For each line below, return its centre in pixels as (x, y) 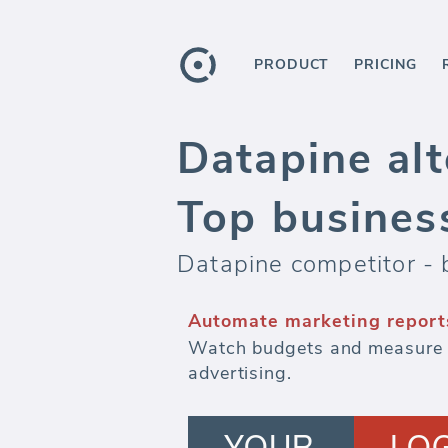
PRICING (385, 64)
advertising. (240, 373)
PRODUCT (292, 64)
